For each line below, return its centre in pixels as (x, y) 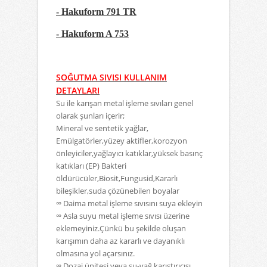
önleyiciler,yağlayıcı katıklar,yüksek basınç (129, 153)
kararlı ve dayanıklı (152, 241)
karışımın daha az (87, 241)
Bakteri (114, 166)
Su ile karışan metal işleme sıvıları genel (125, 103)
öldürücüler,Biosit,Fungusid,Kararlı (117, 178)
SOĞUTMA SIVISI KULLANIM (111, 77)
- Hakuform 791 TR (96, 12)
